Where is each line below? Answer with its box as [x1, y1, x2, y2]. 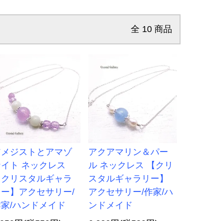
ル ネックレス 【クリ [88, 160, 173, 170]
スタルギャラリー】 [88, 173, 168, 184]
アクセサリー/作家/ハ [88, 186, 173, 197]
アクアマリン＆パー [88, 147, 168, 157]
